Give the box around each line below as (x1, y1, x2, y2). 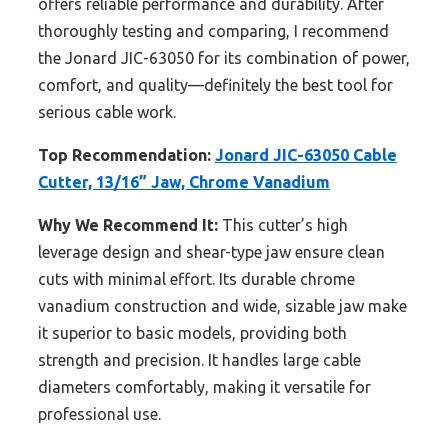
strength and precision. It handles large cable (38, 351, 361, 370)
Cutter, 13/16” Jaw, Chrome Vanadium (38, 173, 330, 192)
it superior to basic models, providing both (38, 324, 347, 343)
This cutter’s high (218, 216, 348, 235)
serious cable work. (38, 103, 176, 122)
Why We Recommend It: (38, 216, 218, 235)
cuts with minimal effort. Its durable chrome (38, 270, 355, 289)
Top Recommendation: (38, 146, 211, 165)
